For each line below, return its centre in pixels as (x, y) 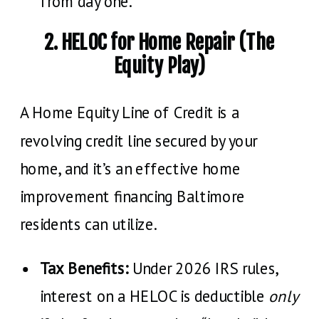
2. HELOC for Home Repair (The (159, 42)
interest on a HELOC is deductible (154, 296)
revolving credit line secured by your (139, 141)
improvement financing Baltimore (132, 196)
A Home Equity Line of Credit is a (130, 113)
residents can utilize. (88, 224)
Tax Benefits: (84, 268)
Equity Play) (159, 66)
